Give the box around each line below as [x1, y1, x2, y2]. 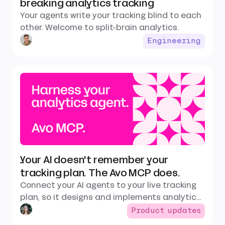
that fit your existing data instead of [20, 203, 169, 215]
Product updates [131, 206, 201, 215]
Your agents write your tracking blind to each [20, 9, 201, 21]
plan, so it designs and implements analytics [20, 191, 201, 203]
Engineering [147, 37, 201, 45]
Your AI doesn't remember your [20, 152, 169, 167]
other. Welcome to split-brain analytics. [20, 21, 179, 33]
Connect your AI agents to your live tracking [20, 179, 196, 191]
